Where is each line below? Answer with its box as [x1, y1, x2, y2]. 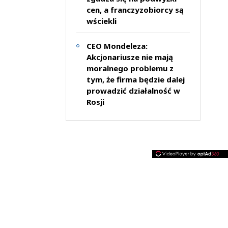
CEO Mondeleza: [86, 40, 148, 51]
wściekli [86, 15, 117, 26]
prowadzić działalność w [86, 85, 180, 96]
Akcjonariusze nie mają [86, 51, 173, 62]
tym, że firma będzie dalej [86, 74, 185, 84]
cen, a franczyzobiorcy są [86, 4, 184, 15]
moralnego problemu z [86, 63, 174, 73]
